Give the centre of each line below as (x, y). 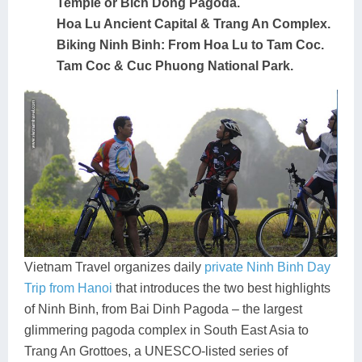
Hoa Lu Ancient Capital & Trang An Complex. (194, 24)
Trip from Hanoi (68, 288)
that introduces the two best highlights (221, 288)
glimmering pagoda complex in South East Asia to (166, 330)
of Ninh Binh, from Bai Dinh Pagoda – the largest (163, 309)
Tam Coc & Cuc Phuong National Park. (175, 66)
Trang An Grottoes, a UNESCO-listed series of (156, 351)
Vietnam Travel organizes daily (114, 267)
